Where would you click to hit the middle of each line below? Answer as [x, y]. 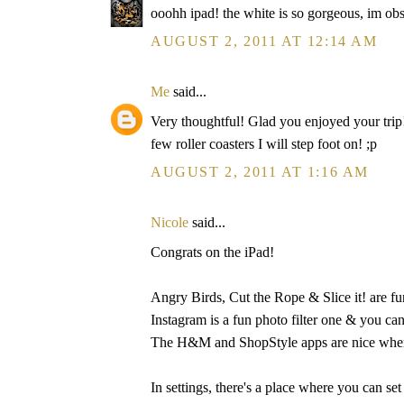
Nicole [170, 222]
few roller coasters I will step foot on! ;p [264, 144]
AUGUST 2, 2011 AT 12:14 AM [264, 41]
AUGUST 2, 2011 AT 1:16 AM [260, 172]
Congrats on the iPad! [212, 252]
